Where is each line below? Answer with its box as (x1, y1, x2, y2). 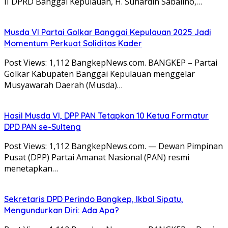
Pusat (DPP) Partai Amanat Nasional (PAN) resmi (4, 151, 189, 163)
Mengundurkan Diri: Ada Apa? (4, 205, 119, 215)
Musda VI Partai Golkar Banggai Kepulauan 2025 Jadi (4, 26, 211, 37)
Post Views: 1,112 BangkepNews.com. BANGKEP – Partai (4, 56, 217, 68)
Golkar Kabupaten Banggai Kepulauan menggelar (4, 68, 195, 79)
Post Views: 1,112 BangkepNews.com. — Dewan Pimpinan (4, 140, 223, 152)
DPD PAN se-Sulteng (4, 121, 81, 132)
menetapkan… (4, 162, 58, 174)
